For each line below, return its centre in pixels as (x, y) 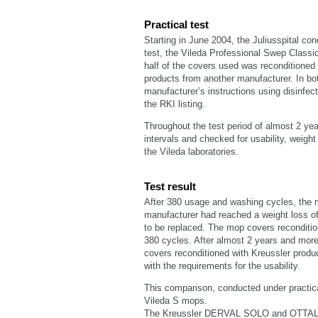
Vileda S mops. (176, 301)
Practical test (176, 24)
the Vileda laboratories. (191, 152)
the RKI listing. (175, 104)
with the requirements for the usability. (222, 266)
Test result (170, 186)
